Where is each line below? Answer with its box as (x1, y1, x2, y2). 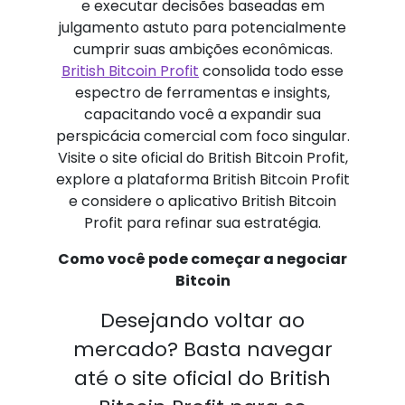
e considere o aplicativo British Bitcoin (69, 191, 336, 212)
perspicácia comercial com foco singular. (55, 126, 350, 146)
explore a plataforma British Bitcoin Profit (55, 169, 350, 190)
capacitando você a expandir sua (84, 104, 321, 125)
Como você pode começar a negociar (58, 249, 347, 269)
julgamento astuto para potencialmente (59, 17, 346, 38)
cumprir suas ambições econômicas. (72, 39, 333, 60)
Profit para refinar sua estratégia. (84, 212, 321, 233)
